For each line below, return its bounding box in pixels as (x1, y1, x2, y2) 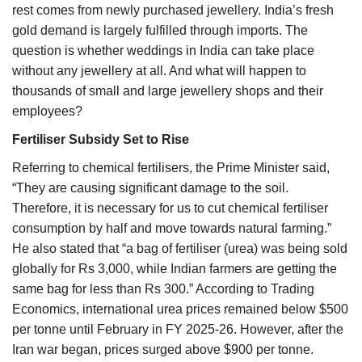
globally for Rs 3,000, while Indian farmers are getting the (12, 261, 337, 276)
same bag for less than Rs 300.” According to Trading (12, 281, 314, 296)
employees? (12, 103, 82, 118)
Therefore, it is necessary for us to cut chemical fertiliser (12, 200, 328, 215)
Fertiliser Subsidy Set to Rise (12, 132, 189, 146)
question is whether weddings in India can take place (12, 43, 314, 57)
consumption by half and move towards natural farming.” (12, 221, 331, 235)
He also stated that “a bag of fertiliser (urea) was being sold (12, 241, 347, 255)
